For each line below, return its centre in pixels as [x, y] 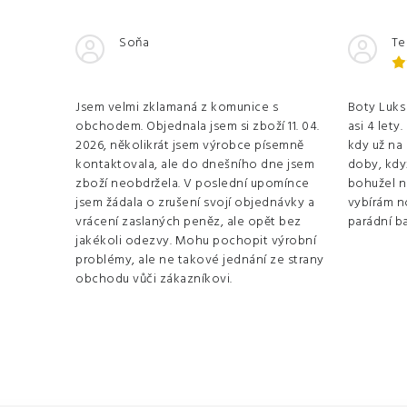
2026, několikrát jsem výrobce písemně [190, 145]
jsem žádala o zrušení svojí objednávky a [195, 203]
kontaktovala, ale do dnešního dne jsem [195, 164]
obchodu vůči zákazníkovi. [154, 279]
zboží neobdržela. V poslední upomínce [193, 184]
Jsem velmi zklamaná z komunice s [177, 107]
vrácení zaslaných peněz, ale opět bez [189, 222]
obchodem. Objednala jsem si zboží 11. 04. [198, 126]
